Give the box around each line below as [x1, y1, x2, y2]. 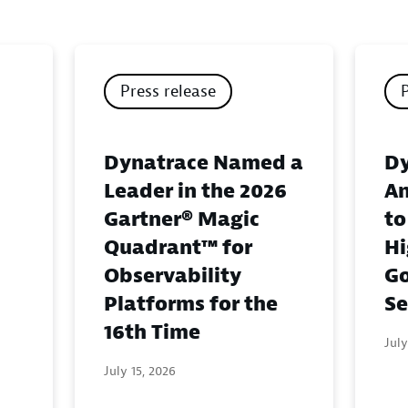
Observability [104, 263, 241, 289]
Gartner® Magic [104, 207, 260, 232]
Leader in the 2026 [104, 178, 287, 204]
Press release [120, 81, 216, 102]
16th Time [104, 320, 200, 345]
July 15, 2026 [104, 362, 176, 379]
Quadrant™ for [104, 235, 252, 260]
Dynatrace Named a [104, 150, 303, 176]
